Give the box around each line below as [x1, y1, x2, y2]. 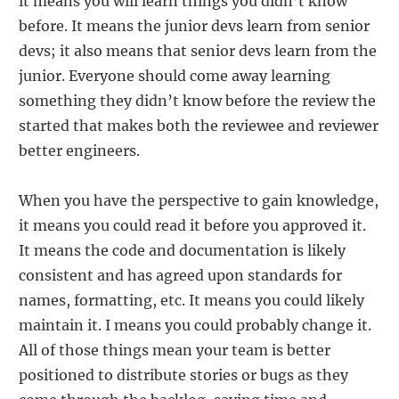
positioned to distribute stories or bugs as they [19, 365, 348, 384]
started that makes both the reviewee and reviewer [19, 116, 379, 134]
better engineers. [19, 141, 140, 159]
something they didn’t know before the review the [19, 91, 376, 110]
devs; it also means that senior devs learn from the [19, 41, 377, 60]
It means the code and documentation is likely [19, 240, 346, 259]
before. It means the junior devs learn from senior [19, 16, 370, 35]
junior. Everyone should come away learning [19, 66, 330, 85]
